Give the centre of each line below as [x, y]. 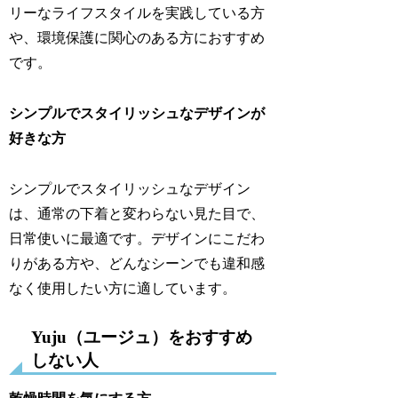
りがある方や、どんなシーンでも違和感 [137, 263]
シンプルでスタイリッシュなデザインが [137, 113]
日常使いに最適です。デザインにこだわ [137, 238]
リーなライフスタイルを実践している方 [137, 12]
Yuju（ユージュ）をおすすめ [142, 338]
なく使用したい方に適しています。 [123, 288]
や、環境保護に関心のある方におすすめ [137, 37]
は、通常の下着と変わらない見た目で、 [137, 213]
